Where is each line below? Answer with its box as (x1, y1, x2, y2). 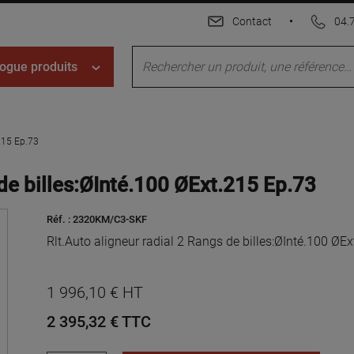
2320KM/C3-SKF (73, 213, 147, 225)
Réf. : (47, 213, 70, 225)
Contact (232, 15, 272, 28)
